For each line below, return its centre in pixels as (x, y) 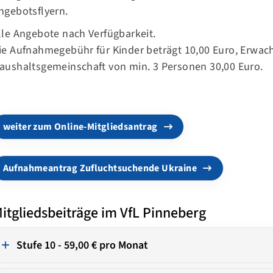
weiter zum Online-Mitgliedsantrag (80, 126)
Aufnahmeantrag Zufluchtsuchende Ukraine (100, 168)
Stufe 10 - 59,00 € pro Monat (82, 245)
